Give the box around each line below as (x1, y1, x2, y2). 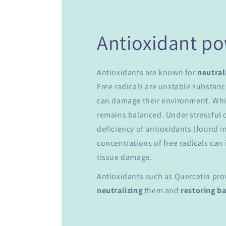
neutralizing (97, 185, 143, 196)
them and (142, 185, 181, 196)
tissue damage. (97, 152, 152, 163)
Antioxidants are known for (97, 67, 198, 78)
